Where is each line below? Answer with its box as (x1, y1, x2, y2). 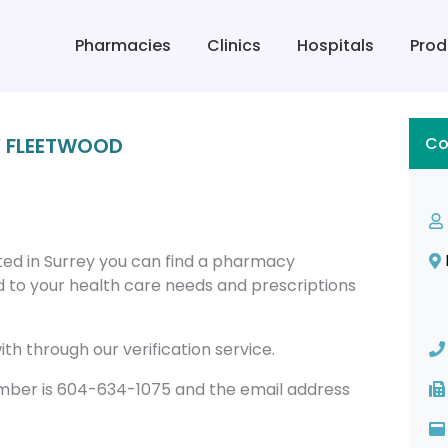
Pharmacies (75, 33, 172, 57)
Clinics (207, 33, 262, 57)
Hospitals (297, 33, 375, 57)
